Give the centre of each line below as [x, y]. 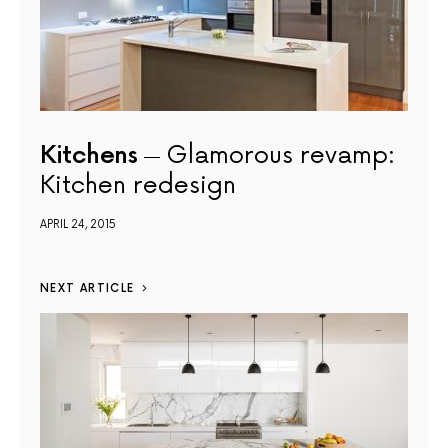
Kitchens [89, 156]
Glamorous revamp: [280, 156]
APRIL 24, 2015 [78, 225]
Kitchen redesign [138, 186]
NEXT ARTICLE [87, 289]
